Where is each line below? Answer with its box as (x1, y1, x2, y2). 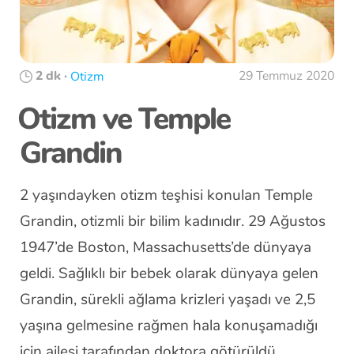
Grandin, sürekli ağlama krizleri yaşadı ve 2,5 (20, 289, 315, 310)
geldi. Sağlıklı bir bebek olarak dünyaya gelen (20, 263, 318, 284)
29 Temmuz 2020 (239, 67, 334, 85)
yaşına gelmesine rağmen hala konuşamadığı (20, 315, 318, 336)
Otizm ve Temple (17, 99, 230, 139)
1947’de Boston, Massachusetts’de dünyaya (20, 237, 311, 258)
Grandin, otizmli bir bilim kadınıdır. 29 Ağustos (20, 211, 326, 232)
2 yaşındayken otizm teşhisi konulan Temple (20, 185, 313, 205)
